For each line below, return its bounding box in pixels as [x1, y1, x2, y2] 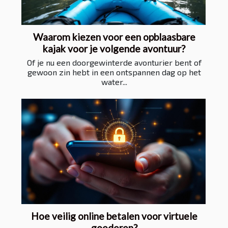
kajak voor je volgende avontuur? [43, 42, 185, 54]
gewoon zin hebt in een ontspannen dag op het [27, 67, 201, 77]
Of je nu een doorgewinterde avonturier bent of [26, 57, 202, 67]
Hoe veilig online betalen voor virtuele [31, 210, 197, 222]
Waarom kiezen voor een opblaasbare [33, 31, 195, 43]
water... [101, 76, 127, 87]
